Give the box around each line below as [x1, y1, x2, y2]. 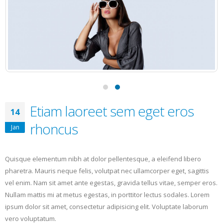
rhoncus [30, 119, 78, 139]
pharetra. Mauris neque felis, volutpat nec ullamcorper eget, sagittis [5, 166, 209, 176]
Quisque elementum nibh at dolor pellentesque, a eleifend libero [5, 154, 201, 164]
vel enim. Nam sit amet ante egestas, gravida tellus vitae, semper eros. [5, 178, 218, 188]
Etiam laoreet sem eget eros [30, 102, 194, 121]
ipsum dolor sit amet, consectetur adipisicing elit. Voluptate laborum [5, 202, 208, 212]
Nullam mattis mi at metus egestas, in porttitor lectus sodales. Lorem [5, 190, 210, 200]
